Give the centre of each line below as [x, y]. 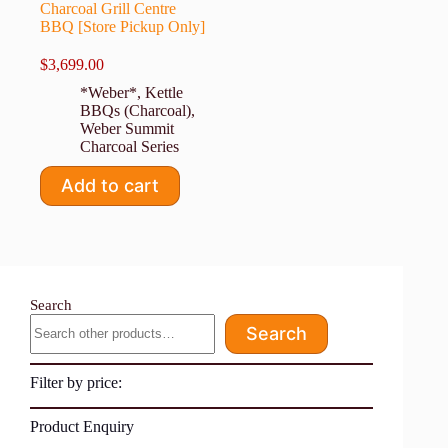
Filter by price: [76, 382]
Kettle [164, 92]
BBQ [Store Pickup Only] [122, 26]
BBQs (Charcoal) [135, 110]
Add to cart [110, 186]
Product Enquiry [82, 426]
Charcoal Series [129, 146]
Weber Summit [127, 128]
